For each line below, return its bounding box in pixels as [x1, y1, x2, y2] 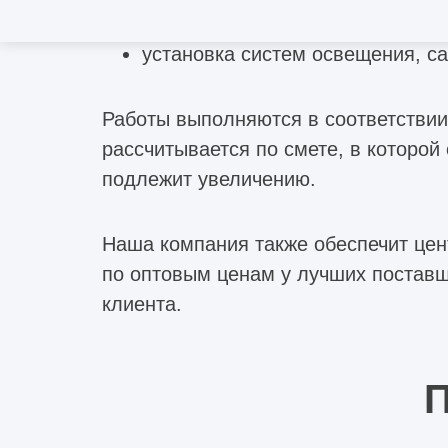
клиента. [102, 292, 182, 315]
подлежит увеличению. [102, 167, 316, 190]
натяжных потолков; [142, 12, 329, 35]
